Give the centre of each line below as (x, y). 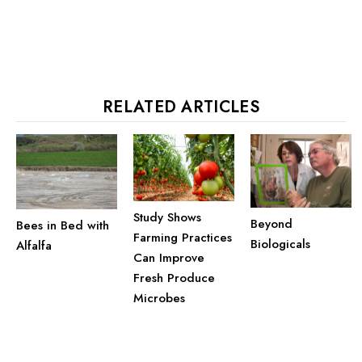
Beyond (271, 224)
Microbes (159, 298)
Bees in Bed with (63, 226)
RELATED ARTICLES (181, 107)
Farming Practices (183, 237)
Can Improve (169, 257)
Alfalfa (36, 246)
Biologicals (280, 244)
